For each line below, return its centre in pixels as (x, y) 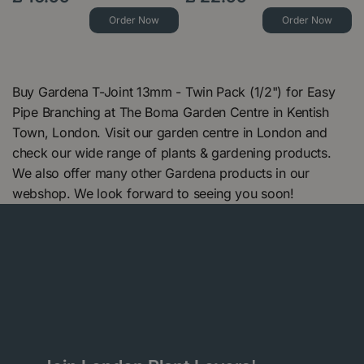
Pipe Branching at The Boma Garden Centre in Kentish (171, 112)
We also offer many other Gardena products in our (161, 173)
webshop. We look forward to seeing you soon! (153, 193)
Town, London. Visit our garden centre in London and (170, 132)
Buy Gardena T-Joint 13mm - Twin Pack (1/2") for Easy (174, 91)
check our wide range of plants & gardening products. (172, 152)
